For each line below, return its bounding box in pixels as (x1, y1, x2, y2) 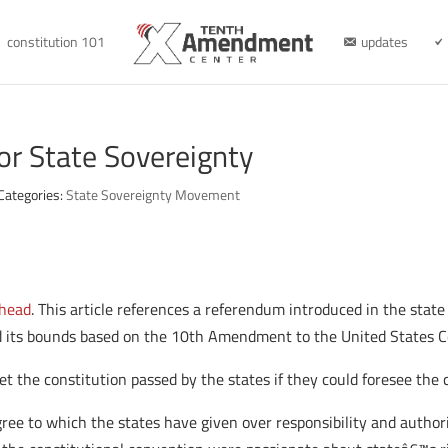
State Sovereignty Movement (66, 184, 241, 205)
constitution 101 (6, 31, 105, 52)
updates (360, 31, 408, 52)
